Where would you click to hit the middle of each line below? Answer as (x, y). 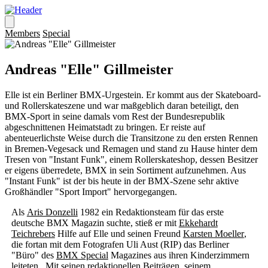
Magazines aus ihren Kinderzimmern (179, 255)
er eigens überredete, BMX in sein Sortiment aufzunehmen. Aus (125, 170)
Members (22, 33)
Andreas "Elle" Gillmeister (89, 69)
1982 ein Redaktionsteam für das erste (150, 212)
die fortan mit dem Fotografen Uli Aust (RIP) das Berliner (120, 244)
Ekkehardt (198, 223)
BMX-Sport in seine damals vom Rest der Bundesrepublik (115, 116)
